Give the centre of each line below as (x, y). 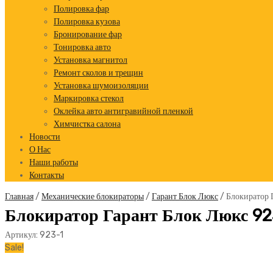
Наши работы (54, 162)
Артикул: (22, 235)
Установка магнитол (90, 60)
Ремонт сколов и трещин (98, 73)
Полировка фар (81, 9)
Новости (45, 137)
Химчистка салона (87, 124)
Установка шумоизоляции (101, 86)
